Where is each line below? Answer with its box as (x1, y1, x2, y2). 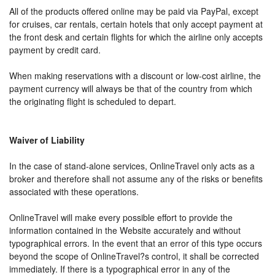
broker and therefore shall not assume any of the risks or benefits (9, 172, 263, 185)
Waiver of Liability (9, 134, 85, 147)
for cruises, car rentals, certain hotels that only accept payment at (9, 18, 263, 31)
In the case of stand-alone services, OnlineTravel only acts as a (9, 160, 255, 172)
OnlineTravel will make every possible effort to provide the (9, 211, 233, 224)
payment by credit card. (9, 44, 101, 56)
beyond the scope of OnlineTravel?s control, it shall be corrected (9, 250, 259, 263)
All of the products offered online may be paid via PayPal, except (9, 5, 258, 18)
